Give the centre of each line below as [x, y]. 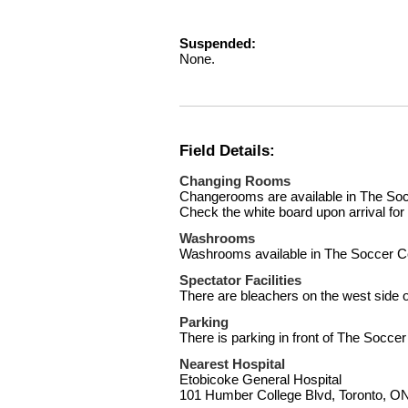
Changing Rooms [235, 181]
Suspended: [218, 43]
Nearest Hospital [232, 364]
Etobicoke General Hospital [260, 380]
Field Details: [227, 151]
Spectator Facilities [240, 280]
